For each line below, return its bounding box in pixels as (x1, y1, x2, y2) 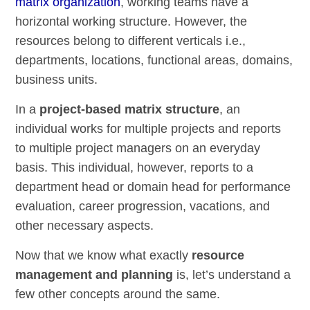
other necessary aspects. (15, 219, 154, 233)
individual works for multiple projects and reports (15, 122, 282, 136)
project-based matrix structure (39, 102, 220, 117)
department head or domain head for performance (15, 180, 291, 194)
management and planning (15, 268, 174, 282)
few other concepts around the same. (15, 287, 221, 302)
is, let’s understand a (173, 268, 291, 282)
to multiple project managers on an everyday (15, 141, 261, 156)
